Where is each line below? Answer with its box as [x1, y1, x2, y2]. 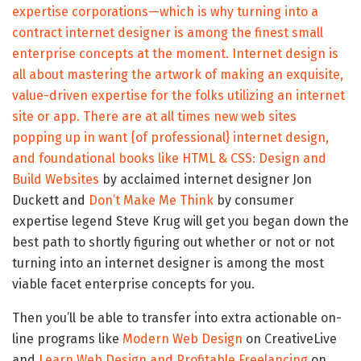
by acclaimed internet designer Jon [99, 171, 312, 187]
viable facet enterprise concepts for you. [12, 276, 255, 292]
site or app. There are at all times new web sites [12, 108, 297, 124]
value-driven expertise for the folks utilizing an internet [12, 87, 345, 103]
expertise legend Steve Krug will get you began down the [12, 213, 349, 229]
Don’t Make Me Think [89, 192, 214, 208]
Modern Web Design [122, 330, 243, 346]
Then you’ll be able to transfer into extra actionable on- [12, 309, 342, 326]
